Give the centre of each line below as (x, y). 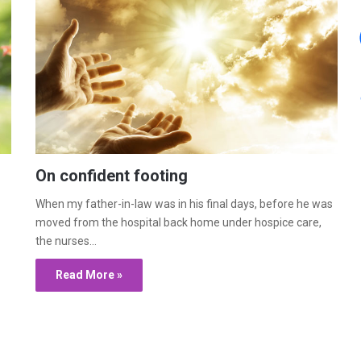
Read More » (89, 275)
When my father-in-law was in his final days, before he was (184, 204)
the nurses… (66, 241)
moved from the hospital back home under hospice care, (178, 223)
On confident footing (112, 176)
